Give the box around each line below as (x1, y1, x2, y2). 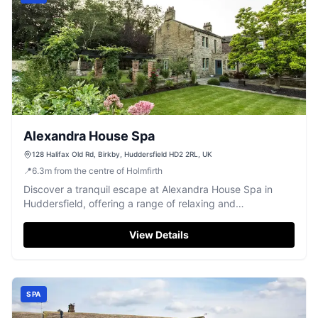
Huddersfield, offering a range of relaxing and (23, 197, 236, 209)
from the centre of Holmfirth (54, 165, 163, 176)
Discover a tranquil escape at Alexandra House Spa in (23, 183, 273, 195)
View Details (129, 229, 189, 241)
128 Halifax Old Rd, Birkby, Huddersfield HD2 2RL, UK (32, 150, 212, 158)
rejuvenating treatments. (23, 212, 137, 224)
